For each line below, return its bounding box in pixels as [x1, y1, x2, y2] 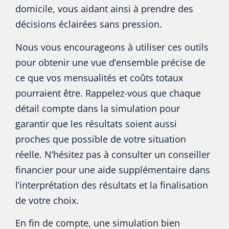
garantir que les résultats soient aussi [15, 117, 177, 130]
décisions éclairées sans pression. [15, 18, 162, 31]
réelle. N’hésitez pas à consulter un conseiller [15, 148, 210, 161]
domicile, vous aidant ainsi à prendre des [15, 3, 193, 15]
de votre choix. [15, 194, 79, 207]
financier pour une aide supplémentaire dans [15, 163, 210, 176]
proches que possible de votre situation [15, 132, 186, 145]
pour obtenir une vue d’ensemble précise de [15, 56, 205, 68]
